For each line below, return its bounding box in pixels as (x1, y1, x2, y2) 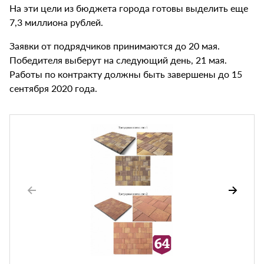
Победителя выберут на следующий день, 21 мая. (9, 53, 227, 67)
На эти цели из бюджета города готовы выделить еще (9, 1, 248, 15)
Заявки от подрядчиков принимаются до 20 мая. (9, 39, 220, 53)
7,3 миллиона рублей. (9, 15, 103, 29)
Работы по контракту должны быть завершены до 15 (9, 67, 242, 81)
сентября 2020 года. (9, 81, 97, 95)
